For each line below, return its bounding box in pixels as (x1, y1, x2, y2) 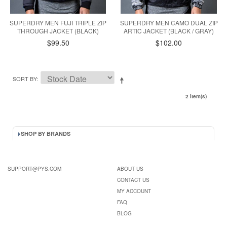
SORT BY (13, 74, 36, 83)
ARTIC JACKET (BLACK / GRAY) (124, 26, 214, 35)
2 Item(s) (185, 93, 207, 100)
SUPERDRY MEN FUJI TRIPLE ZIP (10, 18, 107, 27)
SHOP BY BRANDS (21, 130, 70, 138)
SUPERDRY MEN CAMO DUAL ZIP (120, 18, 218, 27)
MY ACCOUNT (117, 187, 151, 195)
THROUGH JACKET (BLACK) (17, 26, 99, 35)
